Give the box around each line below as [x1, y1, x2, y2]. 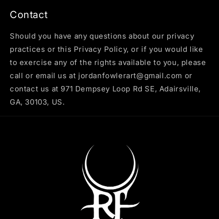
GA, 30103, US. [10, 97, 65, 107]
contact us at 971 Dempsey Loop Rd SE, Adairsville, [10, 84, 201, 93]
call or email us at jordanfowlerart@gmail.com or [10, 70, 193, 80]
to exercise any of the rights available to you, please [10, 57, 206, 67]
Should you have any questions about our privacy [10, 31, 195, 41]
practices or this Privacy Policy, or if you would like [10, 44, 203, 54]
